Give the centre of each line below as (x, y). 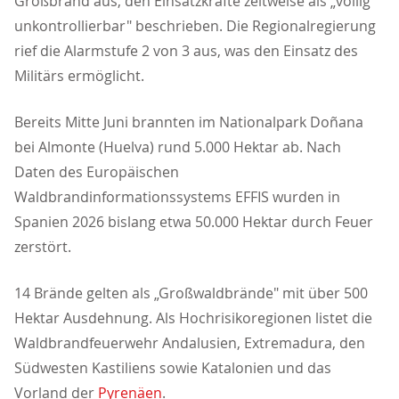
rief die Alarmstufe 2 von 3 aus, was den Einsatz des (186, 51)
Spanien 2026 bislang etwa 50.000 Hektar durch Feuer (194, 222)
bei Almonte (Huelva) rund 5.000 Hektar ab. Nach (178, 147)
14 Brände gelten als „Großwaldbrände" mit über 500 (191, 293)
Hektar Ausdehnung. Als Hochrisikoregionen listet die (193, 318)
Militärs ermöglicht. (79, 76)
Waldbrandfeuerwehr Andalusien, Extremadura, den (190, 343)
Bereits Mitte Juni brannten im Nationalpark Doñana (189, 122)
